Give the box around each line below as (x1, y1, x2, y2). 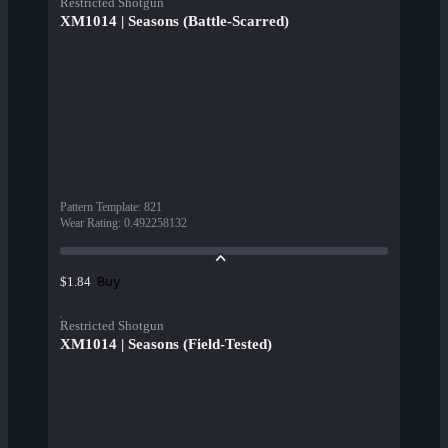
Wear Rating (60, 216, 118, 231)
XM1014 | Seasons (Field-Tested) (60, 336, 272, 353)
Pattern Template (60, 200, 138, 215)
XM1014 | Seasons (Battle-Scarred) (60, 13, 289, 30)
